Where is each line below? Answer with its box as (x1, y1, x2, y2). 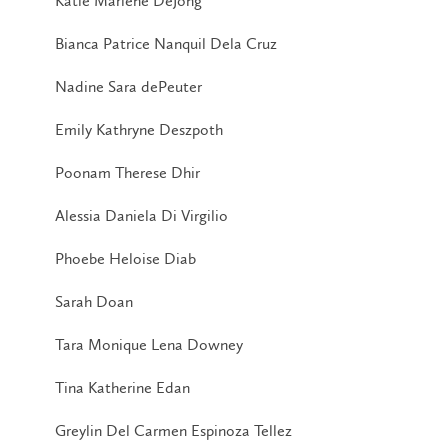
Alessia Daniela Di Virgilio (55, 205, 228, 225)
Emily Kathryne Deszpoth (55, 119, 223, 139)
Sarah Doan (55, 291, 133, 311)
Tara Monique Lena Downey (55, 334, 243, 354)
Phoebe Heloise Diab (55, 248, 196, 268)
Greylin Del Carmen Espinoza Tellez (55, 420, 292, 440)
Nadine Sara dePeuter (55, 76, 202, 96)
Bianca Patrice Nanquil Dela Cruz (55, 33, 277, 53)
